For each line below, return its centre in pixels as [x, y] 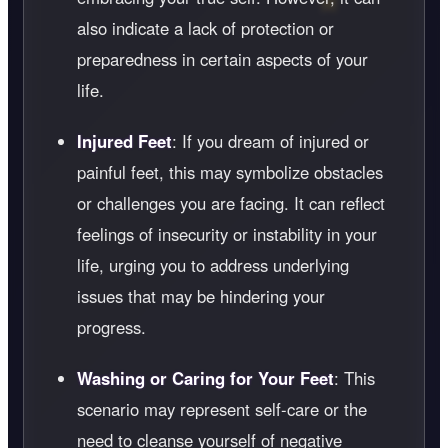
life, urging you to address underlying [213, 264]
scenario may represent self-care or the [222, 408]
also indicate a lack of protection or [205, 27]
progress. [111, 326]
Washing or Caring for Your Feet [205, 377]
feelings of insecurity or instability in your [227, 233]
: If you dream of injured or [270, 140]
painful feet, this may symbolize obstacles [230, 171]
